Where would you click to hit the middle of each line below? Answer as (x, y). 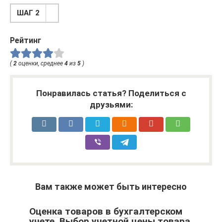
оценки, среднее (41, 64)
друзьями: (111, 105)
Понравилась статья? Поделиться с (111, 93)
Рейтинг (26, 40)
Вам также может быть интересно (111, 187)
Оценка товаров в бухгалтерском (106, 212)
